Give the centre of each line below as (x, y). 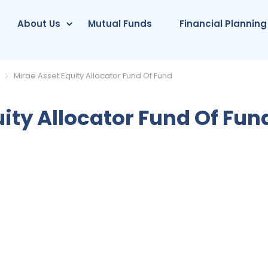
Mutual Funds (120, 24)
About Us (39, 24)
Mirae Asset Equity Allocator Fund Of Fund (93, 76)
